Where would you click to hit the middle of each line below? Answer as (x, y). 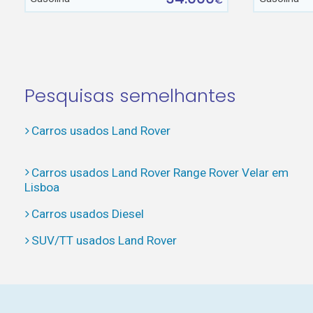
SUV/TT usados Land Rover (104, 241)
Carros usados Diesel (87, 213)
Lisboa (42, 187)
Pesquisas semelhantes (130, 95)
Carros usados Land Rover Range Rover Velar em (160, 172)
